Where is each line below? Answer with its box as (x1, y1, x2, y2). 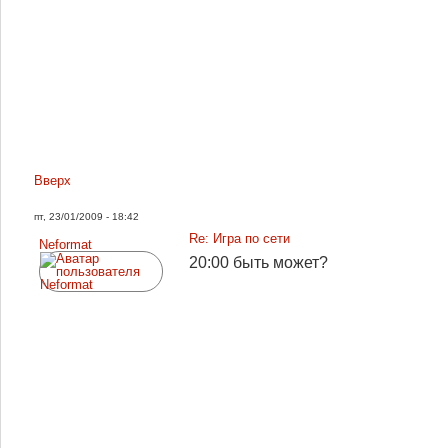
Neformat (39, 237, 92, 252)
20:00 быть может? (189, 254, 328, 271)
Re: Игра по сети (189, 231, 290, 246)
